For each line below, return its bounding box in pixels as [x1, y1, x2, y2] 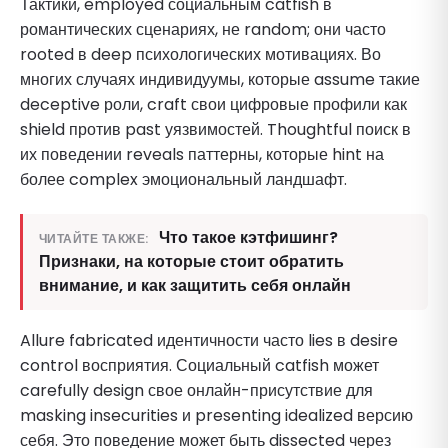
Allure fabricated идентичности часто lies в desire [20, 328, 398, 352]
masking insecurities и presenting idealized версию [20, 403, 413, 427]
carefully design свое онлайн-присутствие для [20, 378, 373, 402]
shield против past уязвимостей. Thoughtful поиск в [20, 117, 411, 141]
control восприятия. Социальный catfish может [20, 353, 379, 377]
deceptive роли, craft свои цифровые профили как [20, 92, 407, 116]
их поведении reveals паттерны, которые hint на [20, 142, 384, 166]
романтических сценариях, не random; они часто [20, 17, 386, 41]
